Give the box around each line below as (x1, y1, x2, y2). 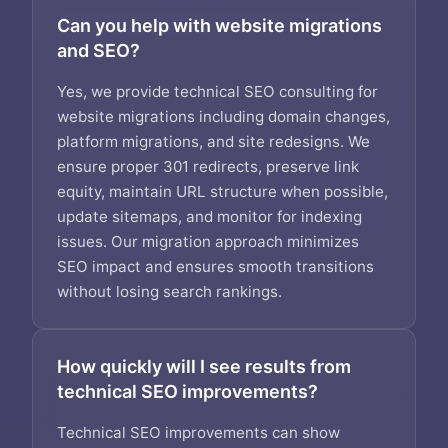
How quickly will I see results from (57, 356, 351, 377)
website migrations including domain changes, (57, 107, 390, 126)
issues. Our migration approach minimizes (57, 232, 359, 251)
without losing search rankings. (57, 282, 282, 301)
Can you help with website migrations (57, 15, 382, 36)
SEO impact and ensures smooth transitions (57, 257, 374, 276)
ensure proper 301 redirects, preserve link (57, 157, 359, 176)
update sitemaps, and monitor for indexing (57, 207, 362, 226)
